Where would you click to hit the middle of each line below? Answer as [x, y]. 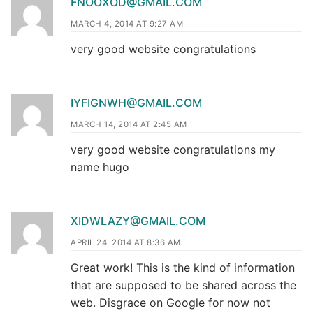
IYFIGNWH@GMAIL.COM [136, 102]
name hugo [100, 167]
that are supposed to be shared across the [183, 285]
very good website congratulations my [173, 149]
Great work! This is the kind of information [183, 267]
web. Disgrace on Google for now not [170, 302]
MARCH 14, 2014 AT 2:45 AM [129, 124]
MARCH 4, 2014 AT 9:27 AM [127, 24]
